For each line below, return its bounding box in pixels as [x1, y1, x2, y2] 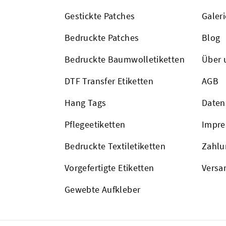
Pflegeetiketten [65, 119, 126, 131]
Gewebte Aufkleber [65, 184, 141, 196]
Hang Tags [65, 97, 106, 109]
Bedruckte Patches [65, 32, 139, 44]
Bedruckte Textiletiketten [65, 140, 166, 152]
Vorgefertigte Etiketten [65, 162, 154, 174]
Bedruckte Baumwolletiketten [65, 53, 185, 66]
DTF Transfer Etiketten [65, 75, 154, 87]
